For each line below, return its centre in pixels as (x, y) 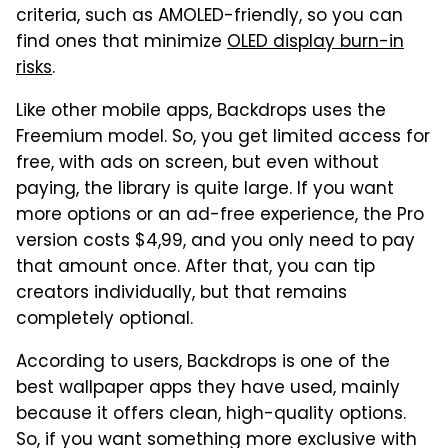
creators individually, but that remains (181, 293)
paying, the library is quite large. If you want (205, 189)
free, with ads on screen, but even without (197, 163)
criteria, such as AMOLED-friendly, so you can (209, 16)
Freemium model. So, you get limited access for (223, 137)
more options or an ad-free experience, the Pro (220, 215)
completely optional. (104, 319)
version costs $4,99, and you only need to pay (215, 241)
